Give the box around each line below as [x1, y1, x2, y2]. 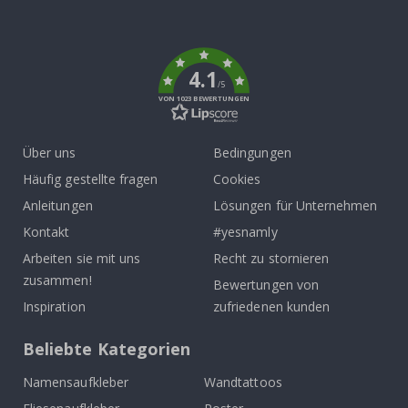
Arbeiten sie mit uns [23, 250, 141, 268]
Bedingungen [213, 144, 291, 162]
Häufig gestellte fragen [23, 170, 158, 189]
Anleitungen [23, 197, 93, 215]
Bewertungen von [213, 276, 319, 294]
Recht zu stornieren [213, 250, 330, 268]
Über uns [23, 144, 76, 162]
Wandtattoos [204, 373, 282, 392]
